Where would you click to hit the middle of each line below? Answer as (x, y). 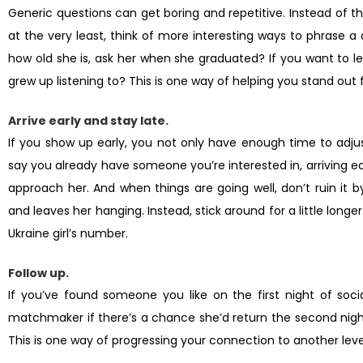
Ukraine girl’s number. (68, 233)
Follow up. (38, 273)
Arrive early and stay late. (88, 121)
